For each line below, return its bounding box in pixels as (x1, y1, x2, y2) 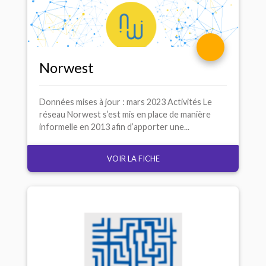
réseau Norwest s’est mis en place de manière (39, 109, 211, 120)
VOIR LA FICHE (106, 153, 160, 163)
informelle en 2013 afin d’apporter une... (39, 122, 189, 132)
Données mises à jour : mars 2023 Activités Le (39, 97, 212, 107)
